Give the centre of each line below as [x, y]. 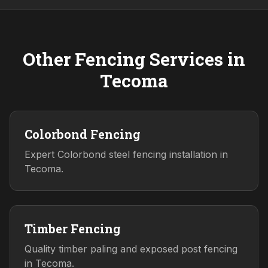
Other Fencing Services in [134, 59]
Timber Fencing [73, 229]
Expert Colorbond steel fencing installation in [126, 155]
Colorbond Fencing [83, 134]
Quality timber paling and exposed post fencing [131, 249]
